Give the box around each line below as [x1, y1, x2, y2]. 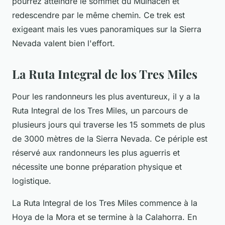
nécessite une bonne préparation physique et [12, 161, 182, 172]
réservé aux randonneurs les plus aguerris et [12, 147, 180, 158]
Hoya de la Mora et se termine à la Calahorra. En [12, 211, 197, 222]
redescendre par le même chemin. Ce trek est [12, 10, 185, 20]
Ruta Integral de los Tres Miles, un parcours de [12, 105, 188, 116]
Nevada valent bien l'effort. [12, 38, 115, 48]
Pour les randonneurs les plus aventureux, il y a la [12, 91, 200, 101]
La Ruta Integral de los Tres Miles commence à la [12, 197, 197, 208]
